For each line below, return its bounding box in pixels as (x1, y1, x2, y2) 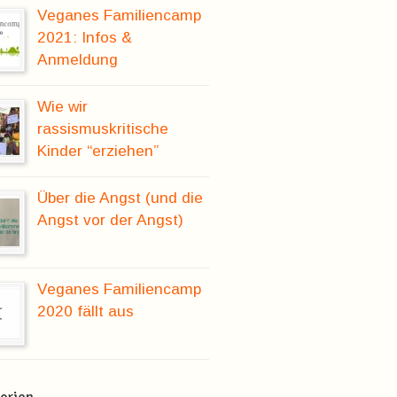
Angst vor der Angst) (37, 210, 183, 229)
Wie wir (37, 97, 88, 115)
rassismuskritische (37, 119, 168, 137)
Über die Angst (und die (37, 188, 203, 206)
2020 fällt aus (37, 301, 134, 320)
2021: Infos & (37, 27, 132, 46)
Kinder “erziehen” (37, 141, 159, 160)
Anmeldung (37, 50, 118, 68)
